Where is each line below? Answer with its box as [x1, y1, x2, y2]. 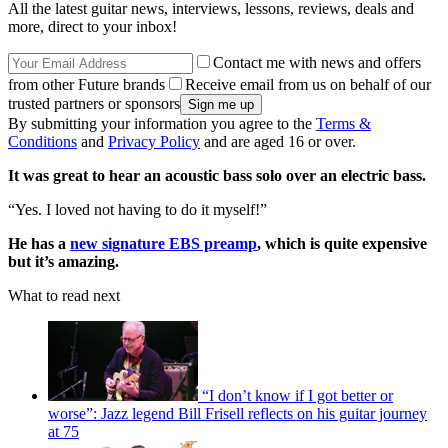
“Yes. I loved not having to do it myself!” [8, 200, 267, 218]
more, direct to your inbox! [8, 17, 177, 35]
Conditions [8, 132, 77, 150]
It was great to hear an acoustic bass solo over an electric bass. [8, 166, 430, 184]
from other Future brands [8, 75, 165, 93]
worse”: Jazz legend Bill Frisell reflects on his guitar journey [48, 404, 427, 422]
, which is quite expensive [257, 234, 427, 252]
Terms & [316, 114, 371, 132]
